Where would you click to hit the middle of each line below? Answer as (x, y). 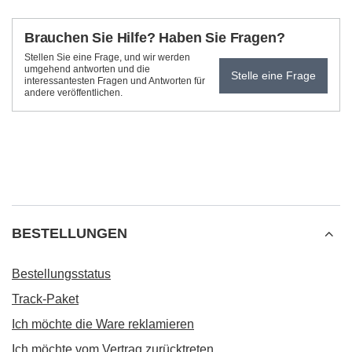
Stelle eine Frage (273, 75)
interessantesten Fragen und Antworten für (115, 81)
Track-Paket (45, 299)
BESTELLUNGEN (70, 233)
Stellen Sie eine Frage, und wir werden (107, 57)
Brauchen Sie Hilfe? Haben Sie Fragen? (155, 38)
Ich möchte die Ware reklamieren (103, 324)
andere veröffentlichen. (73, 93)
